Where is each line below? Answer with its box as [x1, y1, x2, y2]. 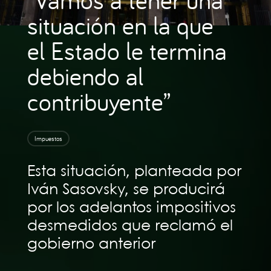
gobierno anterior [27, 237, 155, 252]
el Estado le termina [27, 34, 227, 67]
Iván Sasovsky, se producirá [27, 183, 225, 197]
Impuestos [34, 134, 62, 143]
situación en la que [27, 8, 214, 42]
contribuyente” [27, 85, 171, 118]
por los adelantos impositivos [27, 201, 236, 215]
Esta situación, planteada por [27, 165, 241, 179]
